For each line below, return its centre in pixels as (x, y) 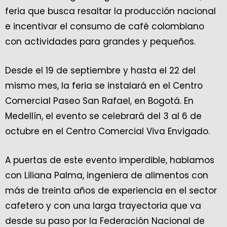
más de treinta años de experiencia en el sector (111, 191)
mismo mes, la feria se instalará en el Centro (104, 86)
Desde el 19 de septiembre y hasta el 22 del (100, 71)
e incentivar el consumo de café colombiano (105, 27)
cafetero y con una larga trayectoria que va (103, 206)
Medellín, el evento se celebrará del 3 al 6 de (103, 116)
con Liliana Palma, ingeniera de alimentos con (107, 176)
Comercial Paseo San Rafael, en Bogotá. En (99, 101)
